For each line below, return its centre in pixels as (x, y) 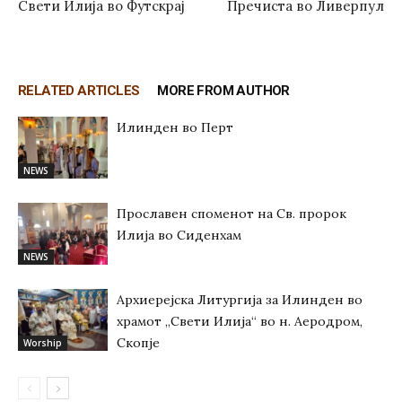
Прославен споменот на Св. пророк (232, 214)
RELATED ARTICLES (79, 91)
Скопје (138, 343)
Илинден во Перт (175, 127)
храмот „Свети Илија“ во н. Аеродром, (240, 321)
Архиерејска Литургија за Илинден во (240, 300)
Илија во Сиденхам (179, 235)
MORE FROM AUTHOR (223, 91)
